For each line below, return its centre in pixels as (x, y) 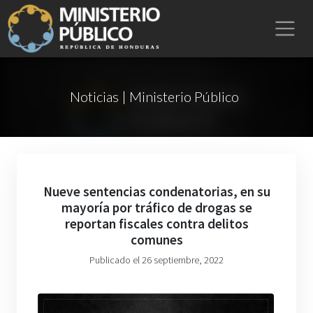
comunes (156, 240)
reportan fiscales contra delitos (156, 224)
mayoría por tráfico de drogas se (156, 208)
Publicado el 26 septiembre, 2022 (156, 260)
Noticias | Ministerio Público (154, 96)
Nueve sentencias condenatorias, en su (156, 191)
